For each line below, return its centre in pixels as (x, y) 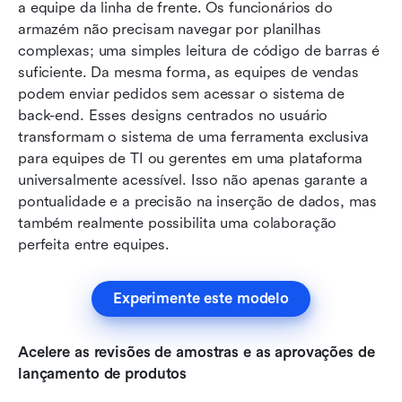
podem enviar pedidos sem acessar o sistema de (182, 94)
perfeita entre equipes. (94, 245)
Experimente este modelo (201, 299)
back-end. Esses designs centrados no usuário (173, 116)
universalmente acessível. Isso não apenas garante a (193, 180)
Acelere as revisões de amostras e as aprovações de (197, 353)
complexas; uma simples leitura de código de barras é (199, 51)
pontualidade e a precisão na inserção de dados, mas (197, 202)
